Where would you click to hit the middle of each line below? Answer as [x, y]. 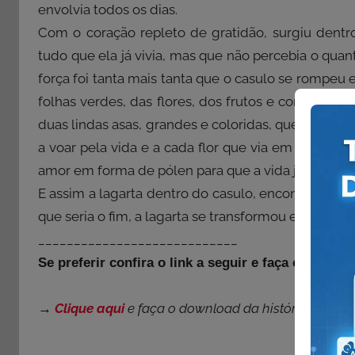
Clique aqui [90, 309]
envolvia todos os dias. [108, 10]
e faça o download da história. [217, 309]
